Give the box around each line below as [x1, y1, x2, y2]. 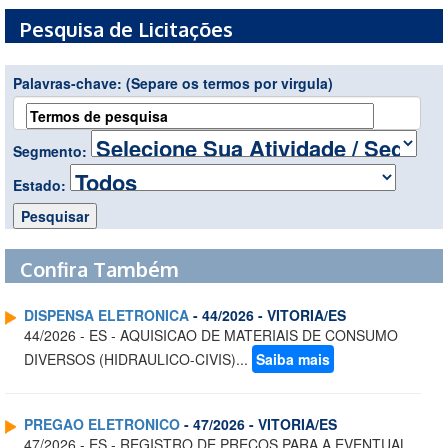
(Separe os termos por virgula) [126, 73, 333, 94]
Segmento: [13, 141, 91, 162]
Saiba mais [256, 349, 330, 370]
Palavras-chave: [13, 73, 126, 94]
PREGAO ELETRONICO [24, 414, 180, 435]
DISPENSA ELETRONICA [24, 305, 189, 326]
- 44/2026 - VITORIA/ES [189, 305, 346, 326]
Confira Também [20, 256, 179, 283]
